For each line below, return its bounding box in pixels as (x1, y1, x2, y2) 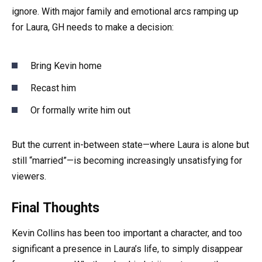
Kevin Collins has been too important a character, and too (12, 227, 242, 239)
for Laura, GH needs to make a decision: (12, 22, 174, 33)
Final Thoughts (12, 200, 99, 216)
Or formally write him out (30, 105, 130, 116)
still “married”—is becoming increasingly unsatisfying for (12, 155, 242, 167)
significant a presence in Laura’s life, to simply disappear (12, 243, 243, 255)
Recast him (30, 82, 76, 94)
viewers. (12, 171, 46, 182)
